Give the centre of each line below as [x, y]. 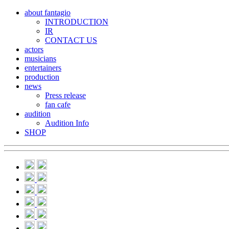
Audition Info [67, 123]
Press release [65, 95]
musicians [40, 59]
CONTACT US [71, 40]
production [42, 77]
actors [34, 49]
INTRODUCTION [77, 22]
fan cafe [58, 105]
